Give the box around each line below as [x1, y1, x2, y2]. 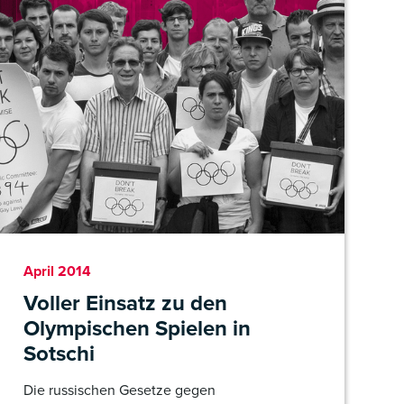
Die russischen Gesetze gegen [23, 380, 216, 400]
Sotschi [23, 337, 95, 370]
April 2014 [23, 261, 91, 281]
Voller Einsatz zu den [23, 287, 227, 319]
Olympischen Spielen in [23, 312, 251, 344]
